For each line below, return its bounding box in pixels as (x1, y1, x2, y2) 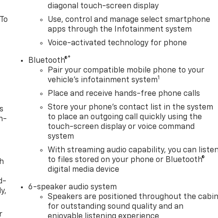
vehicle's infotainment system (48, 76, 158, 85)
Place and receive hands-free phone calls (48, 90, 200, 98)
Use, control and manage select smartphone (48, 16, 211, 24)
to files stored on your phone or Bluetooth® (48, 156, 205, 164)
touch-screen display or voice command (48, 123, 195, 131)
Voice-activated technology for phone (48, 39, 187, 48)
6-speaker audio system (28, 183, 117, 192)
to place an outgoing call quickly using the (48, 113, 202, 122)
